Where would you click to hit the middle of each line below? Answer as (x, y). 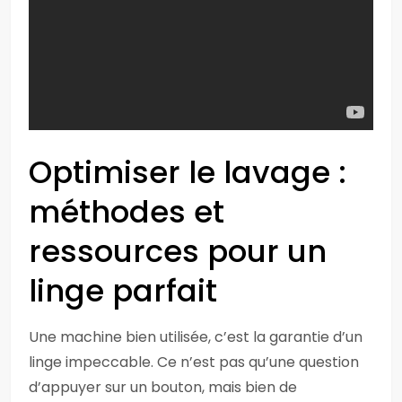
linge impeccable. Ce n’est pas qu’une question (194, 362)
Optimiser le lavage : (188, 172)
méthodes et (127, 212)
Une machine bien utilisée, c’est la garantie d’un (196, 337)
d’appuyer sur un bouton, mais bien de (163, 387)
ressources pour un (178, 251)
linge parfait (123, 291)
